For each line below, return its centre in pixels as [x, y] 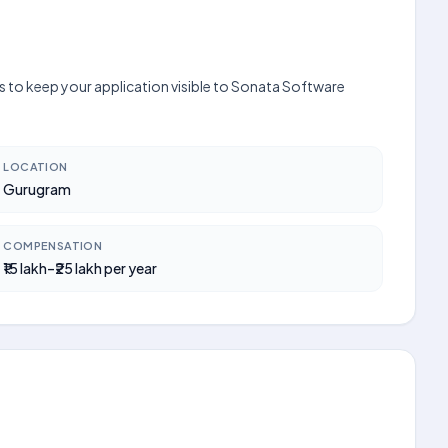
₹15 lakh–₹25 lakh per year [80, 268]
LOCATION [35, 166]
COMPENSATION [53, 245]
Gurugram [37, 189]
